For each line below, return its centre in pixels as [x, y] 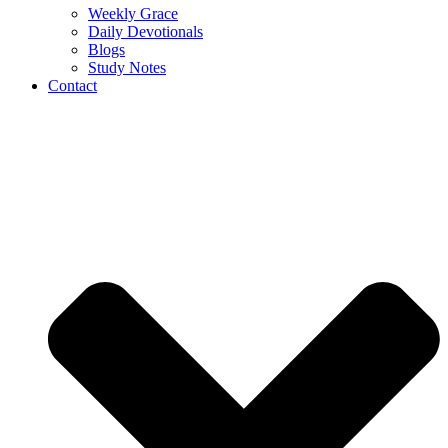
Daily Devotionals [145, 32]
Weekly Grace [133, 14]
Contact [72, 86]
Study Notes [127, 68]
